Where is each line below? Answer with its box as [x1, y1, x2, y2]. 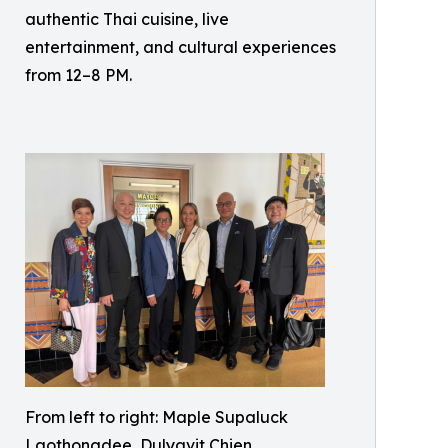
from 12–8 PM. [25, 65, 132, 85]
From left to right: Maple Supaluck [25, 407, 288, 427]
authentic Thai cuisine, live [25, 9, 229, 29]
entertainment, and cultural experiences [25, 37, 336, 57]
